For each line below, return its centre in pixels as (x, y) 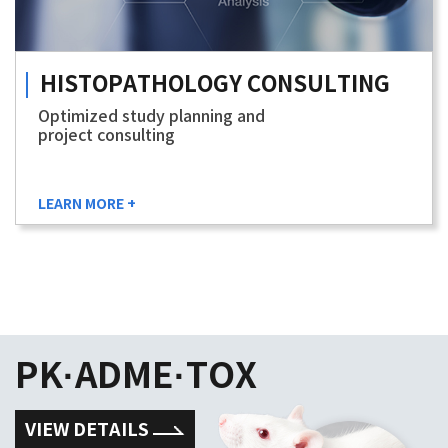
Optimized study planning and (151, 116)
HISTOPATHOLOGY (143, 84)
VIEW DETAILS (89, 429)
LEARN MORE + (87, 204)
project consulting (106, 135)
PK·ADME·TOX (136, 376)
